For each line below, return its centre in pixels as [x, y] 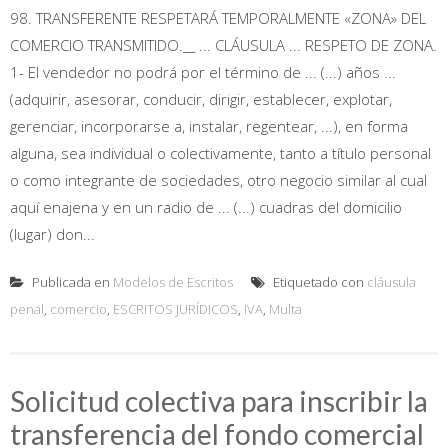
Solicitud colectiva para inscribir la [219, 400]
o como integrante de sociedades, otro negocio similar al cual [218, 179]
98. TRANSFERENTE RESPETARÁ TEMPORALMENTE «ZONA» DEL [218, 17]
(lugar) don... [52, 233]
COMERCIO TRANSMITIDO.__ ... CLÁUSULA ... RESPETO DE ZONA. [223, 44]
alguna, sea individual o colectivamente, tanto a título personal [220, 152]
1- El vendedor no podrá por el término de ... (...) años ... [203, 71]
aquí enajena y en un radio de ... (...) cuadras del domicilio [206, 206]
